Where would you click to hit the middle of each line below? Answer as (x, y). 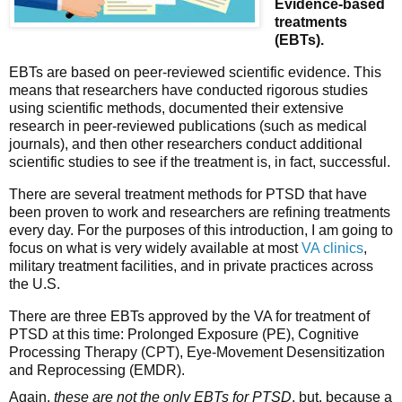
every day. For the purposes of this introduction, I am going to (201, 231)
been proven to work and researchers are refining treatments (200, 213)
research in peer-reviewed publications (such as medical (188, 127)
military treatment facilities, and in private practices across (191, 267)
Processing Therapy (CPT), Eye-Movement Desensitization (197, 352)
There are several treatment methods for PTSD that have (188, 195)
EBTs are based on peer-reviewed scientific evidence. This (195, 73)
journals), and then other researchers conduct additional (186, 144)
